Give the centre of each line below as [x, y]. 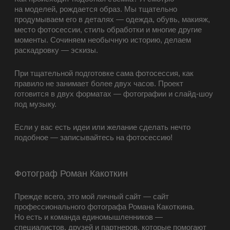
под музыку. [35, 104]
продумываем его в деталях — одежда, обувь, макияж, [112, 20]
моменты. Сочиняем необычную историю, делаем [103, 40]
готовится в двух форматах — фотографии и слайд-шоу [114, 94]
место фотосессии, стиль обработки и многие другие [108, 30]
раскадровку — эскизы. [56, 50]
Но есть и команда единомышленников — [89, 217]
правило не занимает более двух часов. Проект [99, 84]
